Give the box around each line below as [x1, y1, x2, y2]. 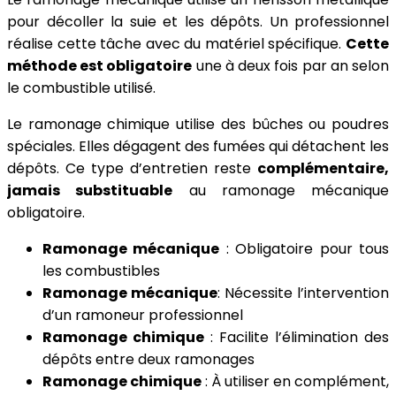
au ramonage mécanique [172, 180, 389, 202]
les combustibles [42, 261, 160, 282]
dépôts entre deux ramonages [42, 349, 255, 370]
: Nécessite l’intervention [217, 283, 389, 304]
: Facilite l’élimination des [204, 327, 389, 348]
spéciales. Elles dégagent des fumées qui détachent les [7, 136, 389, 157]
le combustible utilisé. [7, 78, 156, 99]
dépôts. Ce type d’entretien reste [7, 158, 257, 179]
